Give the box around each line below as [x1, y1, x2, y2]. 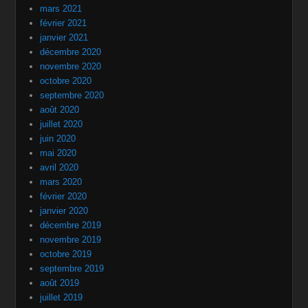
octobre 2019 [40, 240, 92, 251]
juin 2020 [40, 124, 76, 135]
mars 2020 [40, 168, 82, 179]
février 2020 [40, 182, 87, 193]
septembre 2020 [40, 81, 104, 92]
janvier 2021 [40, 23, 89, 34]
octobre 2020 [40, 67, 92, 78]
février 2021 [40, 9, 87, 20]
